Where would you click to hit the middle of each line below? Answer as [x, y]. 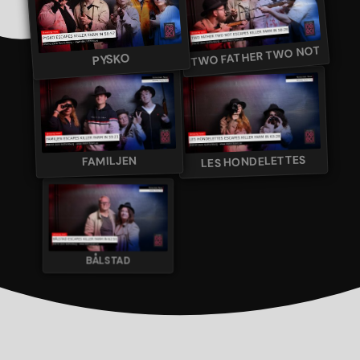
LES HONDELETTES [253, 161]
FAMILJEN [109, 161]
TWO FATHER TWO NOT [256, 56]
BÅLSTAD [108, 261]
